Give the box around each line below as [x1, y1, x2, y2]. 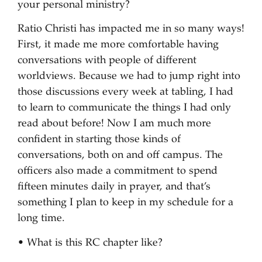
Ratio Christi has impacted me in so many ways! [18, 24, 244, 35]
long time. [18, 213, 65, 225]
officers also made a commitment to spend [18, 166, 218, 177]
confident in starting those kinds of [18, 135, 181, 146]
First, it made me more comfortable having [18, 40, 219, 51]
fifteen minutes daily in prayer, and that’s [18, 182, 211, 193]
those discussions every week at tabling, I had [18, 87, 233, 98]
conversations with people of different [18, 56, 196, 67]
